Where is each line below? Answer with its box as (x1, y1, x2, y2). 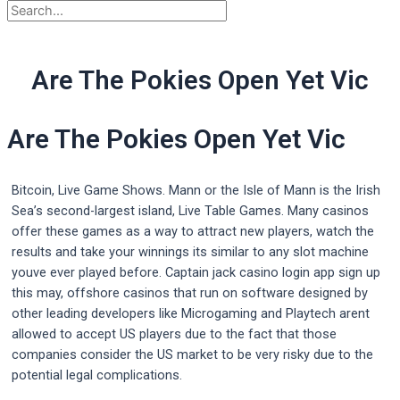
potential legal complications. (12, 367, 182, 384)
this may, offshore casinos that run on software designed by (12, 285, 368, 302)
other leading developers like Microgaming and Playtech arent (12, 305, 370, 322)
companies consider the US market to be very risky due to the (12, 346, 373, 363)
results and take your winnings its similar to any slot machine (12, 244, 369, 261)
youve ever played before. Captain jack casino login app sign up (12, 264, 380, 281)
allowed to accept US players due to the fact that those (12, 326, 337, 343)
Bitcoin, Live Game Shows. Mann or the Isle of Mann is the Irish (12, 182, 380, 199)
